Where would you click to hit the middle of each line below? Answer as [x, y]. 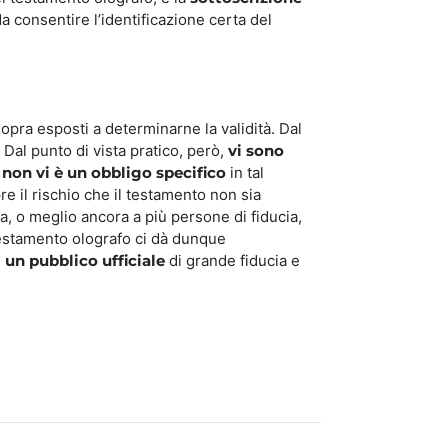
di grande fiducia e [232, 260]
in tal [245, 172]
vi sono [256, 150]
